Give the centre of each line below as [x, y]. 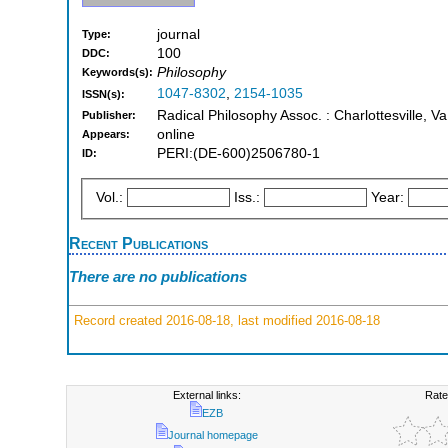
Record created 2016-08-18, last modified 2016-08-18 [225, 320]
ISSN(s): [103, 94]
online [176, 135]
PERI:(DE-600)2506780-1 [238, 154]
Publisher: [109, 115]
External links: [206, 395]
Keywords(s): [117, 72]
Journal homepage [212, 435]
